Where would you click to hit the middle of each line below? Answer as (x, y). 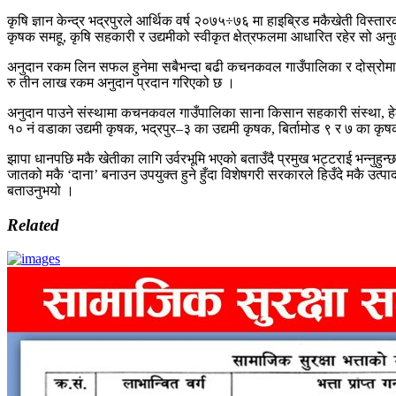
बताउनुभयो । (42, 190)
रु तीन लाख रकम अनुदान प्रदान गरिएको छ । (123, 82)
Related (33, 225)
